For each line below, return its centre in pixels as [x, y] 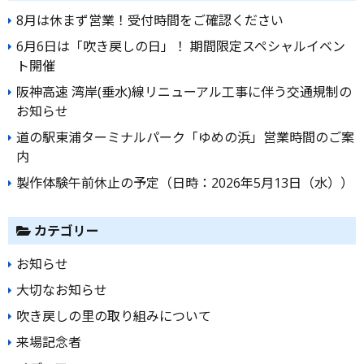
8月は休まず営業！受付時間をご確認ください [150, 21]
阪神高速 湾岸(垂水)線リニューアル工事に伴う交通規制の [184, 92]
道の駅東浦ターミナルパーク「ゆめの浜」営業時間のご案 [185, 138]
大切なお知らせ [62, 290]
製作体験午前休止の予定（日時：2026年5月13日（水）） [185, 183]
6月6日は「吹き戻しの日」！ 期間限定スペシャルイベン [181, 47]
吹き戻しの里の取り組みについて [114, 316]
